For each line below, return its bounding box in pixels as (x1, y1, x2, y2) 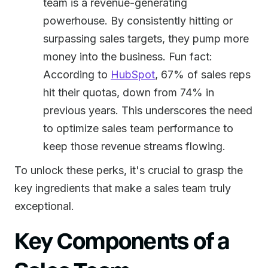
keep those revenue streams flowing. (43, 140, 226, 153)
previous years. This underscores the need (43, 104, 252, 117)
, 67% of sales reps (155, 68, 251, 81)
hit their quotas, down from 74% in (43, 86, 214, 99)
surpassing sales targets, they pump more (43, 32, 249, 45)
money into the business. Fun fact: (43, 50, 212, 63)
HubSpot (111, 68, 155, 81)
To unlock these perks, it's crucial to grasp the (14, 164, 243, 176)
